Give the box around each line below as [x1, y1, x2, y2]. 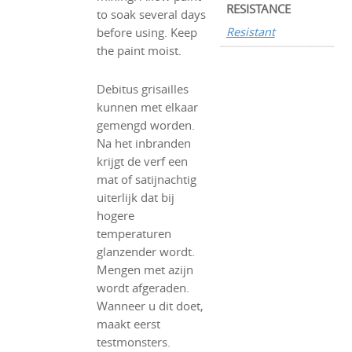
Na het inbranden [97, 136, 192, 152]
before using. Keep [97, 25, 198, 41]
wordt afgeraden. [97, 280, 190, 296]
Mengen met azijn [97, 262, 194, 278]
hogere [97, 208, 135, 224]
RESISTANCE [225, 2, 291, 17]
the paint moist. [97, 43, 182, 59]
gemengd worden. [97, 118, 196, 134]
